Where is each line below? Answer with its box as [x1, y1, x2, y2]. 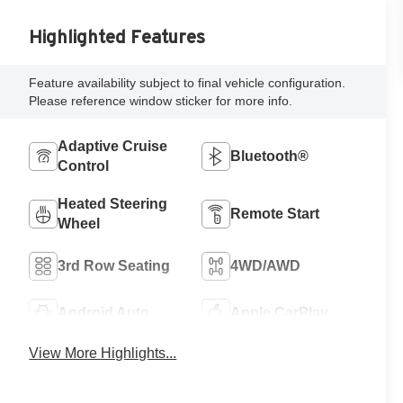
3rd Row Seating [58, 257, 171, 273]
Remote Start [230, 205, 320, 221]
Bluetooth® [230, 148, 309, 164]
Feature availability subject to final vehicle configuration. [29, 75, 346, 90]
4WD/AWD [230, 257, 301, 273]
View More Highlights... [29, 345, 177, 361]
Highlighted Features [29, 26, 206, 47]
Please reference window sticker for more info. [29, 93, 293, 108]
